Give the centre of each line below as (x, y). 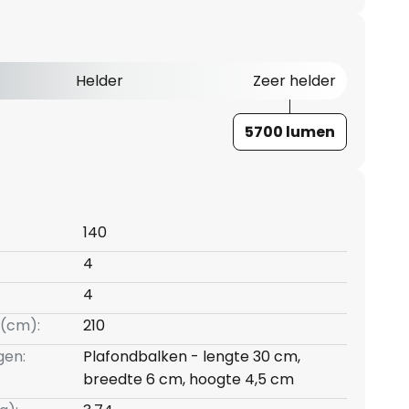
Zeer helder (294, 81)
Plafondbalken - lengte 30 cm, (191, 357)
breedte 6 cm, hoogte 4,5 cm (188, 380)
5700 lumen (289, 132)
